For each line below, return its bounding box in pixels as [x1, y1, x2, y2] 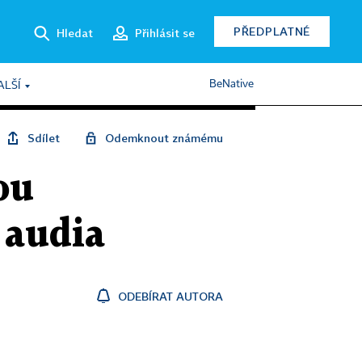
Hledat [57, 25, 93, 40]
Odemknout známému [105, 131, 223, 145]
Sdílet [27, 131, 60, 145]
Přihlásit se [135, 25, 195, 40]
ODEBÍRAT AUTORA [118, 289, 223, 303]
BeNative [209, 78, 254, 90]
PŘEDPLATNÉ [234, 24, 310, 38]
